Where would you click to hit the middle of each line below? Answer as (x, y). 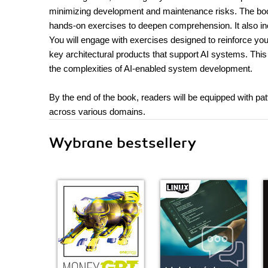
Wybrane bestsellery (123, 143)
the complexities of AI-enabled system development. (151, 68)
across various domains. (97, 112)
